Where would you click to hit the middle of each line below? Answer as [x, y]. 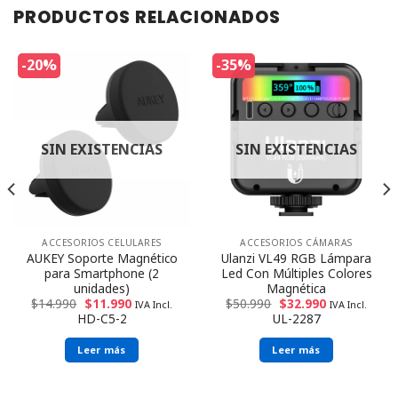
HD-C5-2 [102, 318]
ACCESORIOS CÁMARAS [296, 243]
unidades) [102, 288]
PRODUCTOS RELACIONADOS [147, 17]
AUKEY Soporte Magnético [102, 258]
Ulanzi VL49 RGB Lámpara [296, 258]
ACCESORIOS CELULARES [102, 243]
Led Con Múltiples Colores [296, 273]
